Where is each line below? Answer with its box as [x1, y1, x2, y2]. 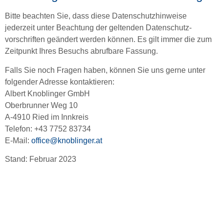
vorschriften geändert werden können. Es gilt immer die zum [5, 35, 212, 44]
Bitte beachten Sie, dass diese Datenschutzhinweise [5, 12, 187, 21]
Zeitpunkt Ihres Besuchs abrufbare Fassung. [5, 47, 158, 56]
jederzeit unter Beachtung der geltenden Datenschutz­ [5, 23, 192, 32]
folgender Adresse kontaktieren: [5, 77, 114, 86]
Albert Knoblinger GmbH [5, 89, 90, 98]
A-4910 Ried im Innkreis [5, 112, 88, 121]
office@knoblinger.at [31, 136, 102, 145]
